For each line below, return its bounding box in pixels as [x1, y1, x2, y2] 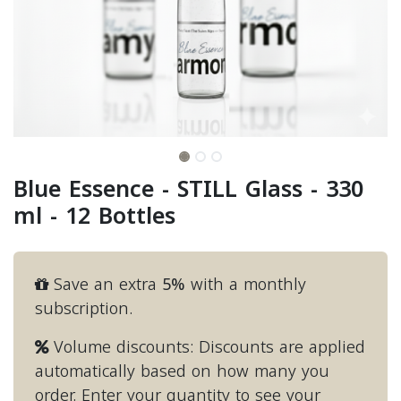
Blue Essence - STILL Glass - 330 [13, 167, 363, 211]
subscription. [35, 293, 132, 324]
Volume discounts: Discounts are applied [48, 331, 365, 363]
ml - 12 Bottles [13, 194, 175, 238]
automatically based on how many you [35, 355, 329, 387]
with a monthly [185, 269, 306, 300]
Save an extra [48, 269, 162, 300]
